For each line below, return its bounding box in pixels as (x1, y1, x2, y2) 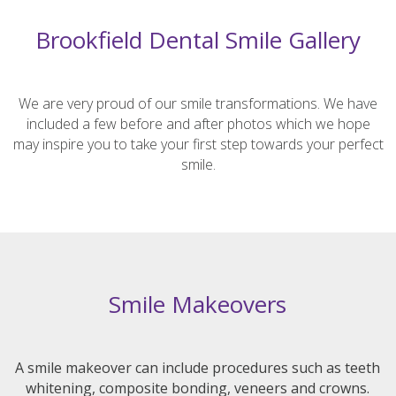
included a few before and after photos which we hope (26, 113, 370, 133)
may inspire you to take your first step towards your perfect (12, 133, 384, 154)
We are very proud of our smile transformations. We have (19, 93, 377, 113)
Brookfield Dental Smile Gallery (35, 23, 361, 56)
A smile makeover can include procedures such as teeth (14, 358, 380, 377)
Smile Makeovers (108, 288, 286, 320)
